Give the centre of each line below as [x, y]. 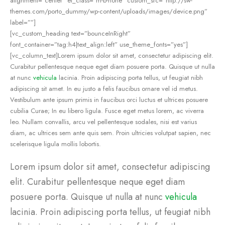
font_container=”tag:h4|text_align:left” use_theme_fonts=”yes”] [99, 45]
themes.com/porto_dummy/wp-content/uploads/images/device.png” [109, 12]
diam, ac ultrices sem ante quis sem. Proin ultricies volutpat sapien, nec [110, 133]
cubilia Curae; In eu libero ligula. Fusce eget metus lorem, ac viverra [107, 111]
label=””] [23, 23]
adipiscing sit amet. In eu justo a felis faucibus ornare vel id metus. [104, 89]
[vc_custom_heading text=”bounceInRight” [70, 34]
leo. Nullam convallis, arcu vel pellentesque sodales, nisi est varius [103, 122]
